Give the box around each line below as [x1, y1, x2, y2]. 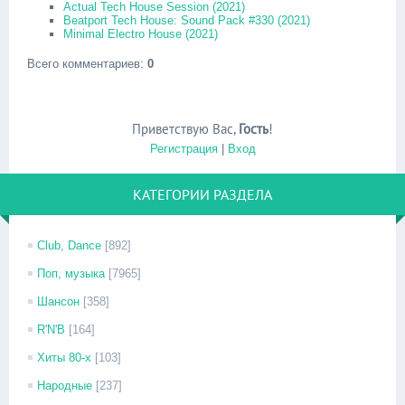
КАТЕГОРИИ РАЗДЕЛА [133, 185, 272, 203]
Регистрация [149, 142, 218, 155]
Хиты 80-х [37, 351, 91, 364]
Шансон [37, 295, 80, 308]
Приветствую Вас [132, 120, 233, 137]
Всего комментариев [27, 57, 140, 71]
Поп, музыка [37, 267, 105, 280]
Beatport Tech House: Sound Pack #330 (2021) [63, 14, 310, 27]
